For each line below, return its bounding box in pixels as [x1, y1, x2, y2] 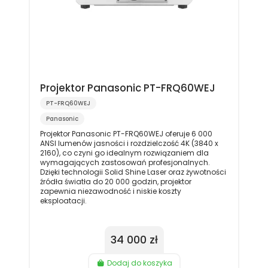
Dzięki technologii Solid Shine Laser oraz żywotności [39, 167, 226, 178]
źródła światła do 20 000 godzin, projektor [39, 176, 191, 187]
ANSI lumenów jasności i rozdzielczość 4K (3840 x [39, 138, 218, 149]
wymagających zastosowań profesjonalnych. [39, 157, 210, 168]
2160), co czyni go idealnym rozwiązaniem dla [39, 148, 209, 159]
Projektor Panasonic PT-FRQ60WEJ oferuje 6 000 [39, 129, 212, 139]
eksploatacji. [39, 196, 87, 206]
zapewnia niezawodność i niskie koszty [39, 186, 181, 197]
